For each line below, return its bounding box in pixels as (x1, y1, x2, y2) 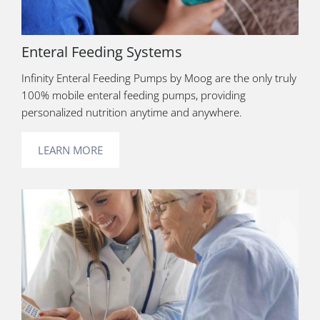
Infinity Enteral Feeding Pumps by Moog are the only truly (21, 71, 296, 86)
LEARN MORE (38, 143, 103, 158)
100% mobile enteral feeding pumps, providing (21, 88, 246, 103)
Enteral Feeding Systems (21, 42, 182, 62)
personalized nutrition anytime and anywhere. (21, 105, 245, 120)
